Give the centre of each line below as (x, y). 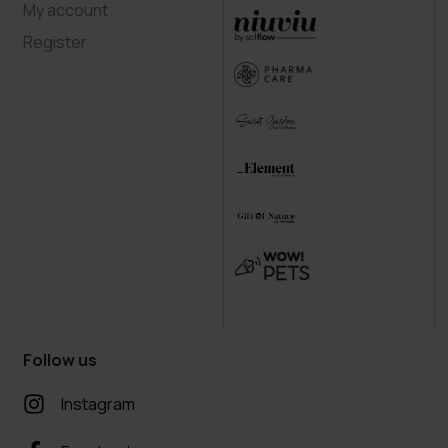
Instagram (98, 404)
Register (55, 42)
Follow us (60, 360)
